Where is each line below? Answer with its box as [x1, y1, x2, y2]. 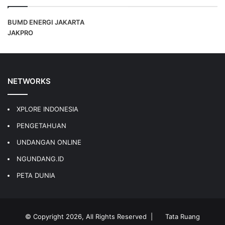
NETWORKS [8, 76, 51, 86]
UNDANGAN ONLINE [17, 138, 81, 146]
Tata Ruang [165, 212, 200, 220]
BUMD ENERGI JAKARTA [8, 18, 84, 26]
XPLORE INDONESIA [17, 104, 78, 113]
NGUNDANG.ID [17, 154, 64, 163]
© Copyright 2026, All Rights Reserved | [25, 212, 157, 220]
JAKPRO [8, 28, 33, 37]
